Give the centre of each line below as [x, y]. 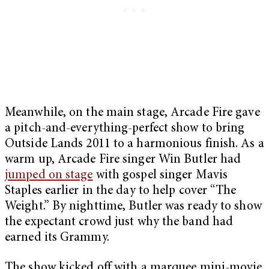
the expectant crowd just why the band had [119, 222]
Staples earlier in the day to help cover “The [121, 191]
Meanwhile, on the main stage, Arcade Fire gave [132, 113]
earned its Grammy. [57, 238]
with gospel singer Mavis [160, 175]
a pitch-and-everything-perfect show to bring [125, 128]
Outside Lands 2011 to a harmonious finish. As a [134, 144]
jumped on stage [49, 175]
